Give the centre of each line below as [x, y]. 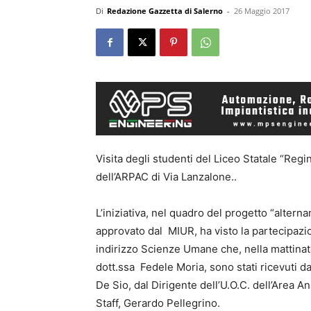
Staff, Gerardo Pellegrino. [158, 303]
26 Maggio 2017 [262, 11]
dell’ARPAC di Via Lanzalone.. [166, 176]
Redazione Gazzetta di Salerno [165, 11]
